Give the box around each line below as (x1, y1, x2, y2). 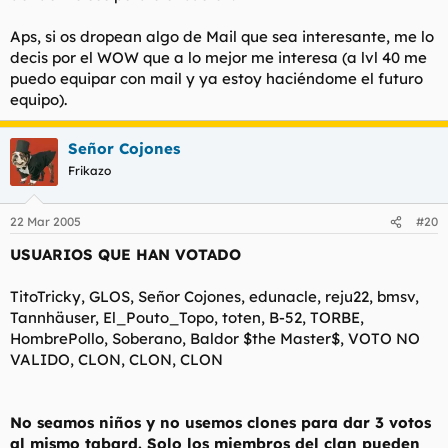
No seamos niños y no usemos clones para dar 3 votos (10, 413, 431, 433)
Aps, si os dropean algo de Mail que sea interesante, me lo (10, 26, 434, 46)
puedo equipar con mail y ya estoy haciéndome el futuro (10, 68, 423, 88)
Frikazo (68, 162, 111, 178)
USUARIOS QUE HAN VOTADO (10, 245, 241, 265)
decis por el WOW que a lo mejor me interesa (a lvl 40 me (10, 47, 427, 67)
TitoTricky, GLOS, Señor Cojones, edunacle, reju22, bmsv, (10, 287, 419, 307)
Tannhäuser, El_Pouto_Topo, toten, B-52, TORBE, (10, 308, 364, 328)
